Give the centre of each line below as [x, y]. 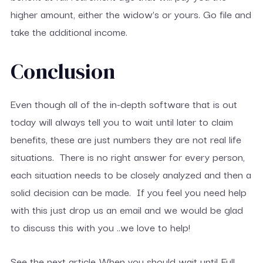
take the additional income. [69, 31]
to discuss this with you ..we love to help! [100, 227]
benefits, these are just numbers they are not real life [126, 139]
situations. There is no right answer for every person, [127, 156]
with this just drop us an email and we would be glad [127, 209]
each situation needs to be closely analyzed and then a [131, 174]
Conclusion [63, 71]
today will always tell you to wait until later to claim [122, 121]
